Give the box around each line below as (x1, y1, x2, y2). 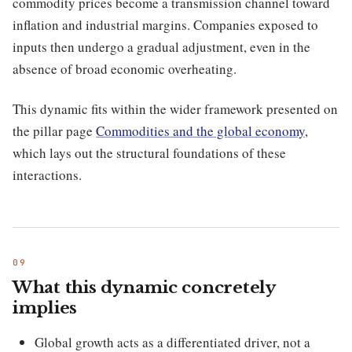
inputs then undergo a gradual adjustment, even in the (13, 38, 310, 57)
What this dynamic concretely (13, 277, 275, 299)
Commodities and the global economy (96, 121, 305, 140)
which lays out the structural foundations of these (13, 143, 286, 162)
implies (13, 298, 78, 319)
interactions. (13, 165, 82, 184)
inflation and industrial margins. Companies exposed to (13, 16, 318, 35)
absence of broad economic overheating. (13, 60, 236, 79)
